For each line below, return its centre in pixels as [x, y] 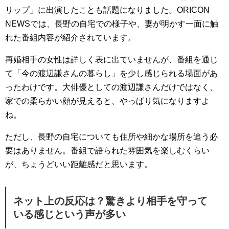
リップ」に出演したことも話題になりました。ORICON [107, 10]
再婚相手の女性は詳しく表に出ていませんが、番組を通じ [111, 60]
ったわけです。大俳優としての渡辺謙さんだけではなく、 [111, 87]
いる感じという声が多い [70, 214]
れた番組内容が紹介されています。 [71, 38]
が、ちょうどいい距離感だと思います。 [79, 165]
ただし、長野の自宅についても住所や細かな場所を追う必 [111, 137]
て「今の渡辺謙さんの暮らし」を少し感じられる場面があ [111, 74]
